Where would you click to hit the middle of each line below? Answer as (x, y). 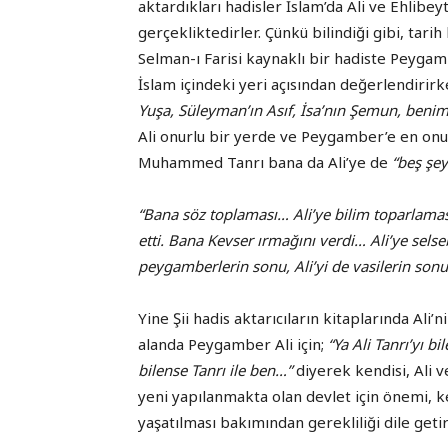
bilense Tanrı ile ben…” (217, 370)
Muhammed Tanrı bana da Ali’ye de (265, 162)
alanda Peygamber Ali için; (233, 344)
